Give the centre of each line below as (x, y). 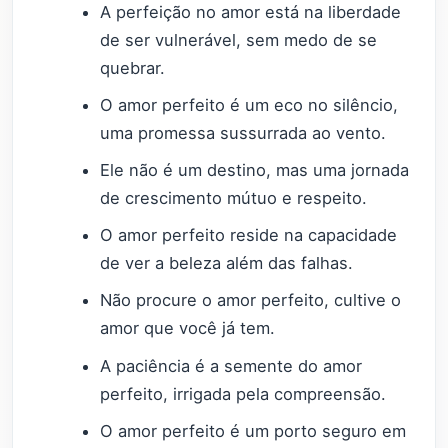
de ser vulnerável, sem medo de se (239, 40)
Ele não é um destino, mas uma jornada (255, 170)
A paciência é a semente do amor (231, 365)
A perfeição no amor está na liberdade (251, 12)
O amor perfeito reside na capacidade (249, 235)
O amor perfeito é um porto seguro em (253, 430)
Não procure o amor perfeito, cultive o (251, 300)
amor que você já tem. (188, 328)
